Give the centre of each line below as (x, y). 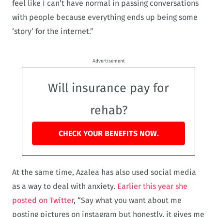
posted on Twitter (43, 200)
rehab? (108, 110)
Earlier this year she (151, 186)
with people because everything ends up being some (105, 17)
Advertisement (108, 61)
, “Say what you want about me (128, 200)
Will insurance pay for (108, 88)
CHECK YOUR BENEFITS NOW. (108, 133)
